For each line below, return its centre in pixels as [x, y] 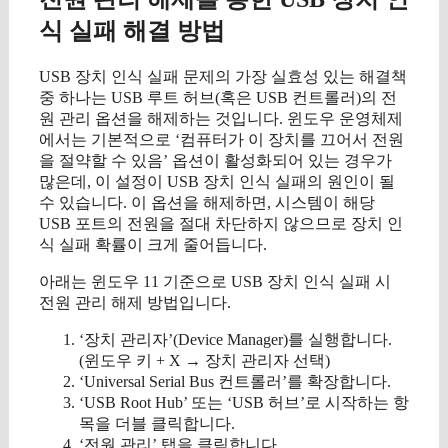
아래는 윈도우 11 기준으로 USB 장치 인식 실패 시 [215, 282]
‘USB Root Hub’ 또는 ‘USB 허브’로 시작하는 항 [244, 403]
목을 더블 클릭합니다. [157, 424]
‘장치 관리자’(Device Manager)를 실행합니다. [235, 340]
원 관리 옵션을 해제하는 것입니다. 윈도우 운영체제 [221, 119]
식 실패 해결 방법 [132, 31]
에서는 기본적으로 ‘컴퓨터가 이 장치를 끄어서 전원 [221, 140]
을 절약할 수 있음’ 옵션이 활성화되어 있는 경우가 [215, 161]
